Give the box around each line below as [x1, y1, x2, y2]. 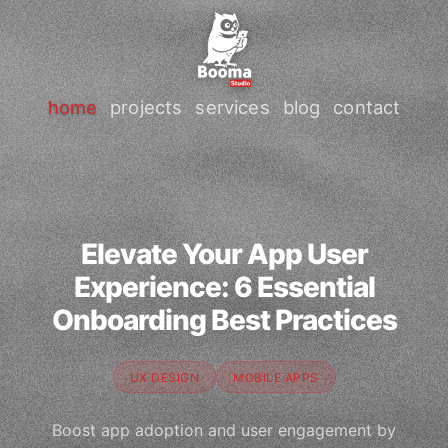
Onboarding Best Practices [51, 303, 397, 337]
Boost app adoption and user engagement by [52, 420, 396, 441]
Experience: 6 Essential [73, 270, 375, 304]
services [195, 95, 270, 118]
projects [110, 95, 183, 118]
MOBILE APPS [233, 369, 319, 385]
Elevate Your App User [80, 237, 368, 271]
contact [333, 95, 401, 118]
